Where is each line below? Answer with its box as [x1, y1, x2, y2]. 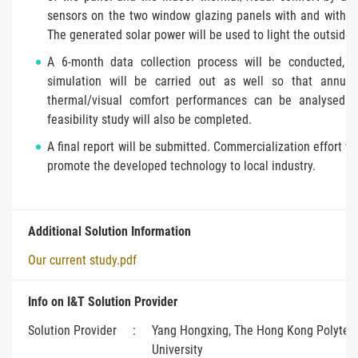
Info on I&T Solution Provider [28, 293, 177, 309]
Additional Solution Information [28, 223, 191, 239]
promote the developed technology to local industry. [47, 157, 316, 173]
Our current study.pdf [28, 252, 137, 268]
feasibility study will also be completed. [47, 111, 252, 127]
